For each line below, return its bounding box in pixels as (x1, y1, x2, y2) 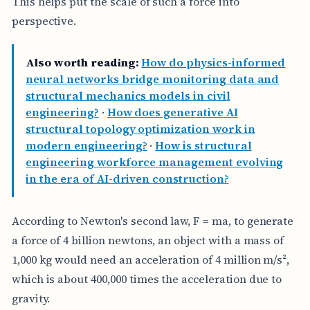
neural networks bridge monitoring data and (26, 71, 280, 87)
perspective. (11, 12, 77, 28)
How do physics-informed (141, 55, 286, 71)
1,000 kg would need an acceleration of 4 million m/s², (11, 251, 290, 267)
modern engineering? (26, 138, 147, 154)
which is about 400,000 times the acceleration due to (11, 271, 282, 286)
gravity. (11, 290, 51, 306)
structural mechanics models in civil (26, 88, 230, 104)
